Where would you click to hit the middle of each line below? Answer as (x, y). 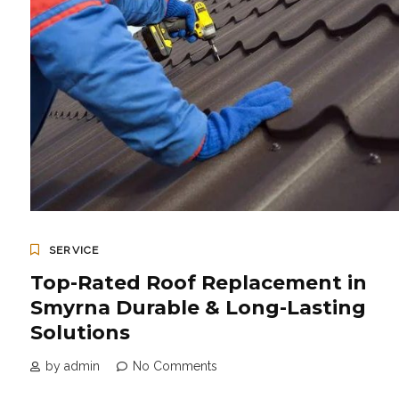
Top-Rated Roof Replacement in (199, 283)
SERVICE (74, 251)
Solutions (80, 333)
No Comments (175, 366)
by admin (73, 366)
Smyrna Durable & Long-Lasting (198, 308)
